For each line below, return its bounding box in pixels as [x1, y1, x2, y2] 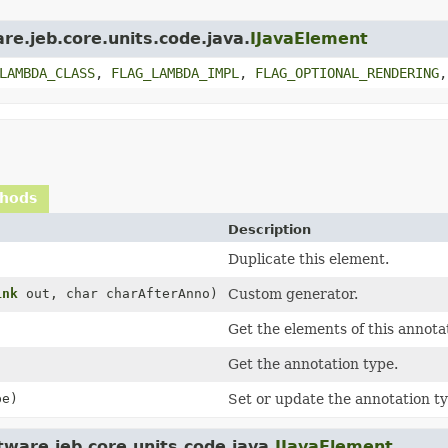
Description [228, 222, 311, 237]
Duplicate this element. [228, 251, 389, 267]
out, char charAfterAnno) [18, 286, 218, 301]
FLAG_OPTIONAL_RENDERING [255, 65, 439, 81]
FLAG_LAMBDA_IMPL [111, 65, 239, 81]
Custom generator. [228, 286, 358, 302]
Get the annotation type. [228, 356, 398, 372]
